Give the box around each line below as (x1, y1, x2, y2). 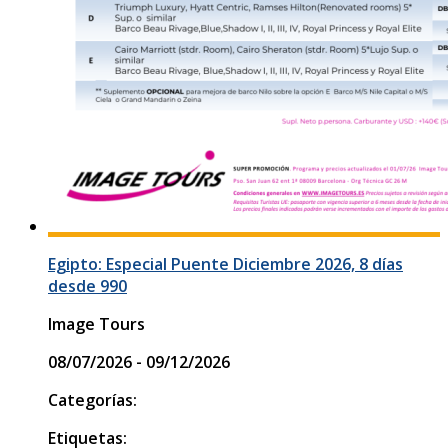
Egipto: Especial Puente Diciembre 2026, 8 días (48, 252, 403, 275)
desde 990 (48, 274, 127, 297)
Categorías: (48, 388, 137, 411)
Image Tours (48, 312, 145, 335)
